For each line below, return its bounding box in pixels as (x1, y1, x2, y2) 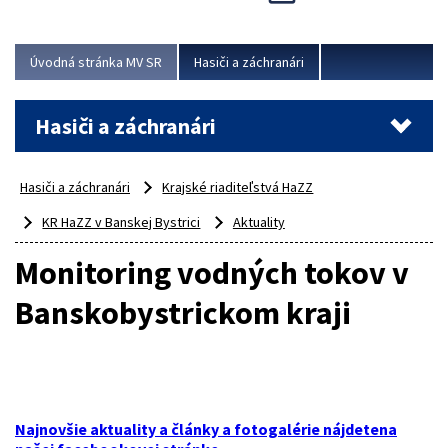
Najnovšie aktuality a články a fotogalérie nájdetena (15, 419, 397, 440)
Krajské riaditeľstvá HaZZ (162, 178, 314, 197)
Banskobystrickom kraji (15, 293, 351, 334)
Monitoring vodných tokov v (15, 253, 409, 294)
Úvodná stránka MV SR (30, 53, 162, 72)
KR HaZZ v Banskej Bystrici (42, 213, 201, 232)
